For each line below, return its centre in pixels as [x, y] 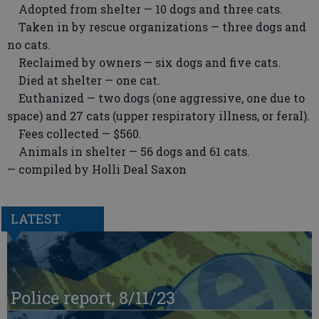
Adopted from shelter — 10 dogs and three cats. [145, 9]
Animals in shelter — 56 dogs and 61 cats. [129, 151]
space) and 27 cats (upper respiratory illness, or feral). [158, 116]
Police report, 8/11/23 [93, 298]
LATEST [35, 219]
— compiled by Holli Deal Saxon [97, 169]
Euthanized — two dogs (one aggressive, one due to [156, 98]
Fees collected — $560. [74, 134]
